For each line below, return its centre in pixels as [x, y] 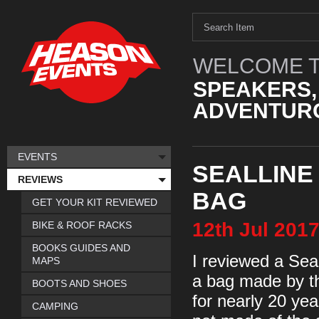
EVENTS [37, 157]
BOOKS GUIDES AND [81, 248]
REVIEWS [40, 179]
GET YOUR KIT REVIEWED [95, 202]
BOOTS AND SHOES [79, 283]
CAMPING [55, 306]
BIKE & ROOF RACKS [82, 225]
